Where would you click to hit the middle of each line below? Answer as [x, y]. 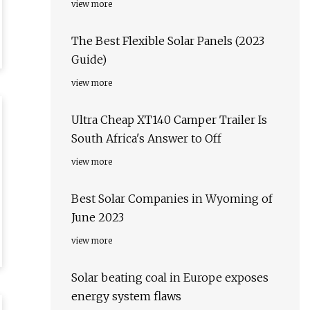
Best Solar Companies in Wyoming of [172, 199]
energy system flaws [126, 297]
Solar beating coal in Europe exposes [170, 278]
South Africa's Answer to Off [146, 139]
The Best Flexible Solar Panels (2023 [168, 41]
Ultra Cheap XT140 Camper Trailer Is [169, 120]
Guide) [89, 60]
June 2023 [98, 218]
